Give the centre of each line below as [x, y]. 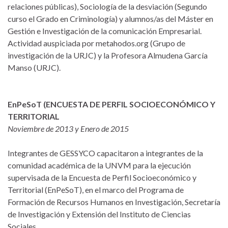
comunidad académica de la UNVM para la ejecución [99, 165]
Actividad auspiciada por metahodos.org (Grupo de [96, 43]
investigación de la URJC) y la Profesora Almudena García [108, 55]
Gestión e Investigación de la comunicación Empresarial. [105, 31]
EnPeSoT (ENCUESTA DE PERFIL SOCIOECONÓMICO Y [111, 104]
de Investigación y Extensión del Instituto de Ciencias [99, 214]
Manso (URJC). [34, 68]
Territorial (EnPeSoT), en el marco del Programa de [96, 190]
